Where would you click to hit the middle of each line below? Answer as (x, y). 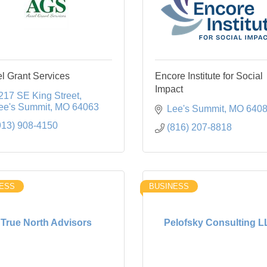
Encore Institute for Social (209, 76)
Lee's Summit (195, 108)
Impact (169, 89)
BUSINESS (169, 186)
